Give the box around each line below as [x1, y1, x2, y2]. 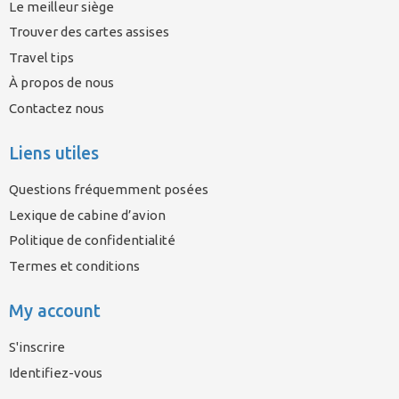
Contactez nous [9, 100, 104, 116]
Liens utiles [9, 142, 99, 163]
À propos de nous [9, 75, 114, 91]
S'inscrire [9, 339, 65, 355]
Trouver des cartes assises [9, 24, 169, 40]
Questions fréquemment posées [9, 182, 208, 198]
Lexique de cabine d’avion [9, 207, 166, 223]
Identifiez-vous [9, 364, 102, 380]
